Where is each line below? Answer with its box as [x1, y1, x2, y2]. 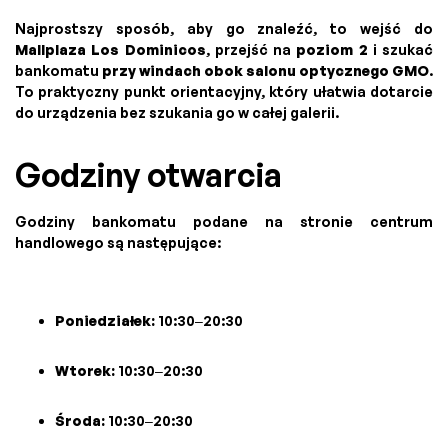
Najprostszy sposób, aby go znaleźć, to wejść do [15, 19, 433, 37]
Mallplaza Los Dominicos [15, 40, 206, 58]
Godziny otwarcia [15, 154, 282, 195]
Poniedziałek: [55, 311, 155, 329]
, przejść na [205, 40, 297, 58]
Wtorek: [55, 361, 115, 379]
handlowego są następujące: [15, 233, 221, 251]
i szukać [367, 40, 433, 58]
